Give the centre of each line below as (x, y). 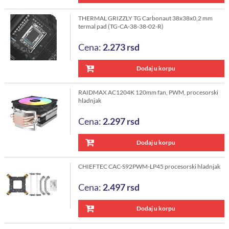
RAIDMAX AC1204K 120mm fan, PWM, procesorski (148, 92)
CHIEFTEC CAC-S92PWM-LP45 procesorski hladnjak (149, 166)
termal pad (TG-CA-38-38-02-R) (121, 26)
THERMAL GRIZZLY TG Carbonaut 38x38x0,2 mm (145, 18)
